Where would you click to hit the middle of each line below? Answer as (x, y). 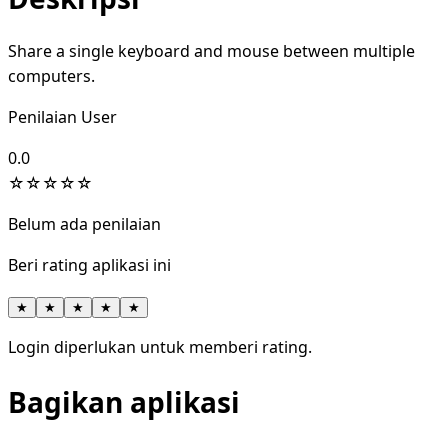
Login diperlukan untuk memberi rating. (160, 347)
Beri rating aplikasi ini (89, 265)
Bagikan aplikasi (124, 401)
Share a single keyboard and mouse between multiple (211, 51)
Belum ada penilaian (84, 224)
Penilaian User (62, 117)
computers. (51, 76)
